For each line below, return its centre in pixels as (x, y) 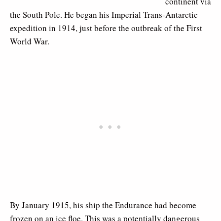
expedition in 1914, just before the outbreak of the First (106, 28)
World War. (30, 41)
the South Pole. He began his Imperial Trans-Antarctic (104, 15)
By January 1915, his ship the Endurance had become (103, 205)
